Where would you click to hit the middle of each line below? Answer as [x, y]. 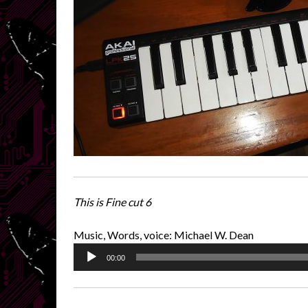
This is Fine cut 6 [112, 201]
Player [88, 267]
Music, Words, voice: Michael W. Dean [164, 234]
